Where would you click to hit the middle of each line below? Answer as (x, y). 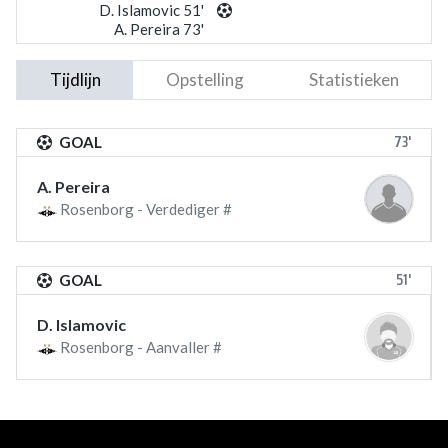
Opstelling (204, 79)
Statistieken (353, 79)
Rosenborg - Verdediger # (144, 209)
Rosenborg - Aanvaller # (139, 347)
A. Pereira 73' (158, 29)
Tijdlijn (75, 79)
